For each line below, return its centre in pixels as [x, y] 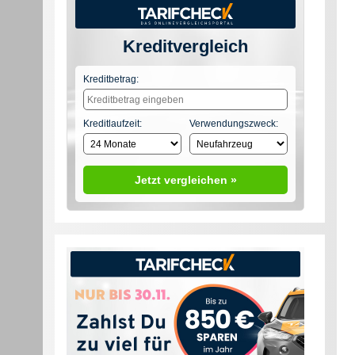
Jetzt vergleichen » [185, 180]
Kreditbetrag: [111, 80]
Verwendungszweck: [234, 124]
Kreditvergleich [186, 47]
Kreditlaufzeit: [113, 124]
